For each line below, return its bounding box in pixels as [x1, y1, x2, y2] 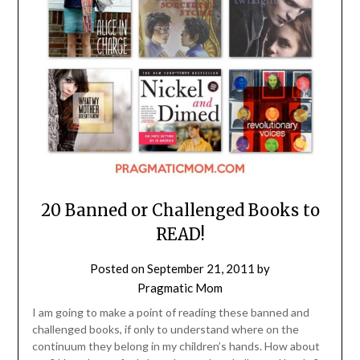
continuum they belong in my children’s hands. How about [31, 338, 320, 353]
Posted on [90, 260, 147, 276]
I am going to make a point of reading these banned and [31, 305, 309, 319]
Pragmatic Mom [137, 280, 223, 295]
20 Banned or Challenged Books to [40, 199, 320, 220]
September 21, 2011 [147, 260, 255, 276]
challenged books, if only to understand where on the [31, 321, 299, 336]
